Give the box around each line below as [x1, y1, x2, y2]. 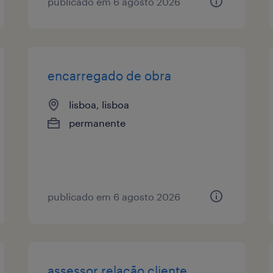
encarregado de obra [48, 68, 172, 83]
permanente [69, 116, 126, 129]
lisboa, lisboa [69, 98, 130, 110]
